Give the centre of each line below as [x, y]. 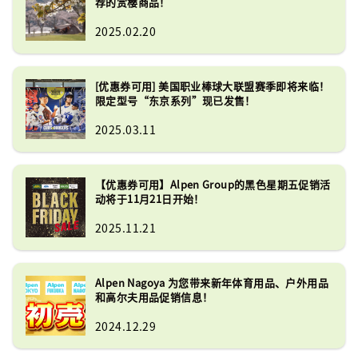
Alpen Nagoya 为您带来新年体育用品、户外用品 [212, 282]
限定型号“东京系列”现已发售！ [175, 100]
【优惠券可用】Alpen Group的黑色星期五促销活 [213, 184]
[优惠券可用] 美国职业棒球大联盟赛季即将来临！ [213, 86]
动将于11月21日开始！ [150, 198]
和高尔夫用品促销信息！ [154, 296]
